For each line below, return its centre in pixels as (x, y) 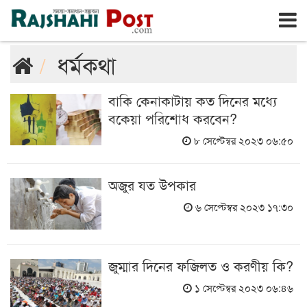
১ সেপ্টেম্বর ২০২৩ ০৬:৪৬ (242, 287)
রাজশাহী (38, 10)
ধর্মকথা (86, 64)
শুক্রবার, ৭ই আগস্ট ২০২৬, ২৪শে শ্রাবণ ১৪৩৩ (130, 11)
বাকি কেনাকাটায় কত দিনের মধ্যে (192, 100)
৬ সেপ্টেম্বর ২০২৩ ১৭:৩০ (243, 207)
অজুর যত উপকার (152, 185)
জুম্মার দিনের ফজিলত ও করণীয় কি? (200, 265)
